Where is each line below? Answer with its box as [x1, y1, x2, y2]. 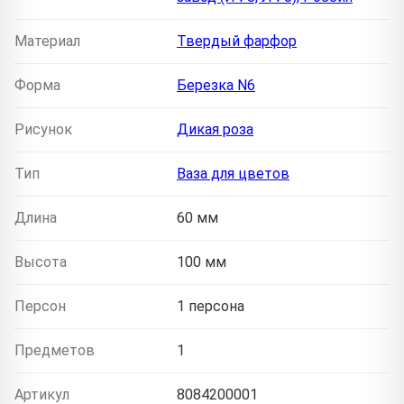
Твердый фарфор [177, 32, 297, 50]
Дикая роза [177, 121, 253, 139]
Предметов [14, 342, 95, 360]
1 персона [177, 298, 244, 316]
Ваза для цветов [177, 165, 289, 183]
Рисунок [14, 121, 72, 139]
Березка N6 [177, 77, 255, 95]
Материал [14, 32, 80, 50]
